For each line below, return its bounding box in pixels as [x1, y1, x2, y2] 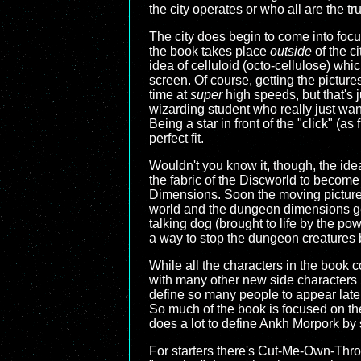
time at [149, 88, 190, 102]
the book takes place [149, 44, 270, 58]
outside [270, 44, 312, 58]
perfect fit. [149, 131, 204, 145]
